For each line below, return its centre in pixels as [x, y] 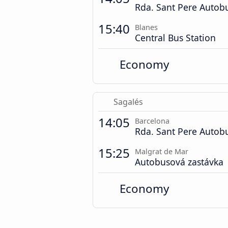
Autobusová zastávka [179, 162]
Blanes [146, 27]
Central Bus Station [175, 37]
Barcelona [152, 121]
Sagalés [128, 102]
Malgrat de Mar [162, 151]
